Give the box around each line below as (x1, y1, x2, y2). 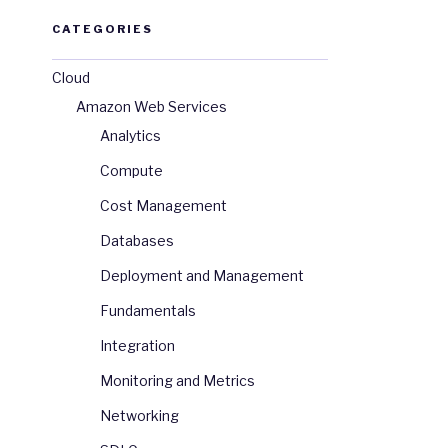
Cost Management (100, 197, 227, 215)
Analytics (100, 127, 161, 145)
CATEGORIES (52, 22, 153, 37)
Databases (100, 232, 174, 250)
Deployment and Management (100, 267, 304, 285)
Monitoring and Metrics (100, 372, 255, 390)
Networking (100, 407, 179, 425)
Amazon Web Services (76, 98, 227, 116)
